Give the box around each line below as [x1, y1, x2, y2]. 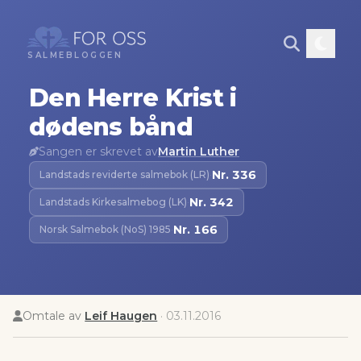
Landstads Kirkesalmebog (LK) [39, 196, 187, 208]
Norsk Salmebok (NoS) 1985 [39, 223, 171, 235]
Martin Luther [158, 144, 239, 159]
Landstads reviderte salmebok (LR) [39, 168, 210, 180]
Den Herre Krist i [29, 83, 237, 113]
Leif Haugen [85, 309, 158, 323]
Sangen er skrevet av [39, 144, 158, 159]
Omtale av [23, 309, 82, 323]
